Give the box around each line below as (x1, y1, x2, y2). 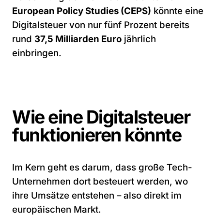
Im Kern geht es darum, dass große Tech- (12, 161, 192, 173)
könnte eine (151, 5, 203, 16)
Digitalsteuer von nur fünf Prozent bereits (12, 19, 189, 31)
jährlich (122, 33, 156, 45)
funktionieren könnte (12, 124, 181, 146)
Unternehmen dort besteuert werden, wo (12, 175, 188, 187)
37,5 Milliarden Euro (34, 33, 122, 45)
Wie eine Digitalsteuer (12, 106, 190, 128)
